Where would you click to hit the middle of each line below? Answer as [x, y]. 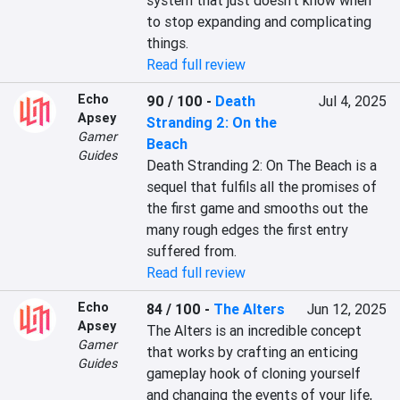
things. [168, 43]
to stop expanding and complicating [259, 21]
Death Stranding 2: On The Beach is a [262, 165]
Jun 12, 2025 [346, 309]
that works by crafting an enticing [253, 352]
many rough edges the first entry [248, 229]
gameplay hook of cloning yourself [254, 373]
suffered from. [192, 251]
